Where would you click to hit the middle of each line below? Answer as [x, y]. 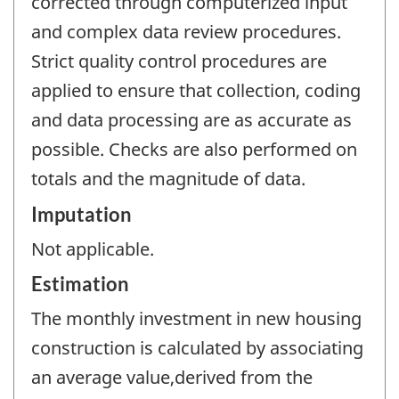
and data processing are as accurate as [191, 120]
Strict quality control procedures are [179, 61]
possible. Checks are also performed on [194, 150]
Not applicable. [93, 248]
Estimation [80, 284]
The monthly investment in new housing [196, 319]
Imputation [81, 214]
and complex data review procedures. [186, 32]
